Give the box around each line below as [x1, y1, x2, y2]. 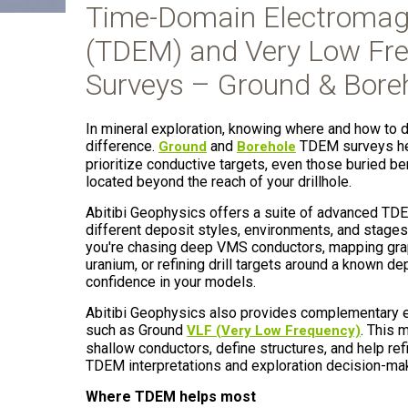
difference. [86, 138, 158, 155]
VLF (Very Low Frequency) [187, 322, 361, 339]
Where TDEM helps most [86, 388, 256, 405]
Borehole [237, 138, 296, 155]
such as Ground [86, 321, 187, 339]
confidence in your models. [86, 273, 256, 291]
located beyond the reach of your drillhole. [86, 173, 352, 190]
